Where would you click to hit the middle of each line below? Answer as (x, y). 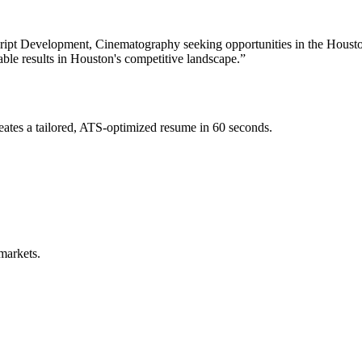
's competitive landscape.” (180, 59)
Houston (92, 59)
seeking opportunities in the (253, 44)
